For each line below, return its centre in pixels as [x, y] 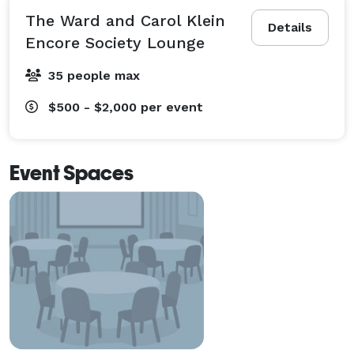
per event [172, 107]
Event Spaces [72, 173]
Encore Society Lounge [115, 42]
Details [290, 27]
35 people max [94, 75]
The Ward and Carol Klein [125, 20]
